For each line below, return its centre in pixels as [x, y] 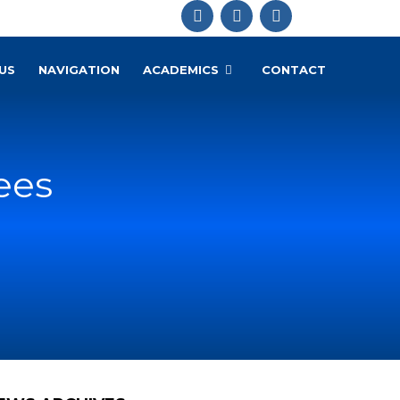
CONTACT [294, 70]
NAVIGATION [79, 70]
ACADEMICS [181, 70]
